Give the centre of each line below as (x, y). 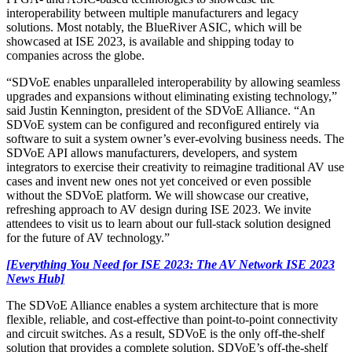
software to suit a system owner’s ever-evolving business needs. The (175, 139)
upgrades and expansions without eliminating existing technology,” (172, 97)
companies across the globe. (77, 56)
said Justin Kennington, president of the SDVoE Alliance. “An (161, 111)
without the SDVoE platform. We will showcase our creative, (158, 196)
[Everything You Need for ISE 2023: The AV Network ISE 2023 (170, 265)
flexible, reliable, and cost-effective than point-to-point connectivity (172, 320)
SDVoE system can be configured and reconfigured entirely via (163, 125)
